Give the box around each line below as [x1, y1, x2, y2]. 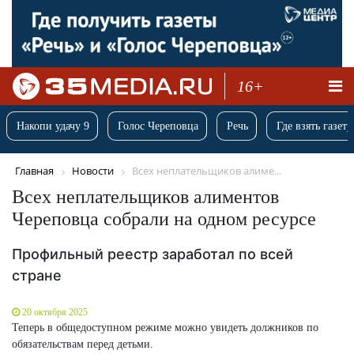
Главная [15, 164, 54, 179]
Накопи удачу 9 [17, 120, 89, 133]
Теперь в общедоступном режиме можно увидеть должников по [12, 321, 318, 333]
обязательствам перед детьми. [12, 337, 153, 350]
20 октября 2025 [22, 306, 88, 318]
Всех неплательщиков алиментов [12, 186, 279, 207]
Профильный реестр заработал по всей [12, 245, 293, 262]
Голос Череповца [118, 120, 198, 133]
